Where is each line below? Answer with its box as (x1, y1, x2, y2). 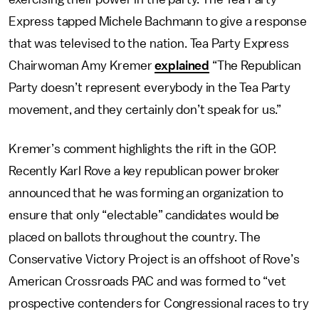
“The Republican (209, 59, 301, 72)
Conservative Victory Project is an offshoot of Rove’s (9, 253, 300, 266)
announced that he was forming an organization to (9, 187, 284, 199)
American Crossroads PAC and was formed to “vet (9, 275, 286, 288)
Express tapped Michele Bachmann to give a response (9, 15, 307, 28)
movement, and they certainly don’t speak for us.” (9, 103, 282, 116)
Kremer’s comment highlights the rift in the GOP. (9, 142, 277, 155)
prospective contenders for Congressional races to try (9, 297, 309, 310)
